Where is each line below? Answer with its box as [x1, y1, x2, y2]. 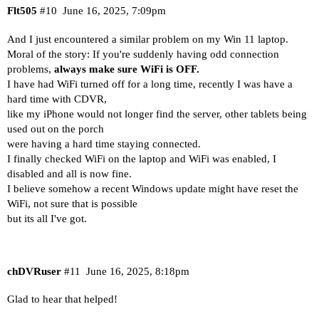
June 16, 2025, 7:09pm [62, 5, 166, 17]
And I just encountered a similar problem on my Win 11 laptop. [7, 33, 288, 46]
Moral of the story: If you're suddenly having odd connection [7, 48, 279, 61]
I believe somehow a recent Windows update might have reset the [7, 183, 298, 195]
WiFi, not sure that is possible [7, 198, 137, 210]
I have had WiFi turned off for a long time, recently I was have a [7, 78, 293, 90]
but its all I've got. [7, 213, 87, 225]
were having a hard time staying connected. [7, 138, 201, 150]
